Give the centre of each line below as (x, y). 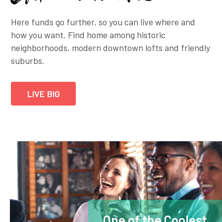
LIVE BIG (44, 93)
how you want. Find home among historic (88, 34)
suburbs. (28, 60)
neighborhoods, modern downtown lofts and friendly (111, 47)
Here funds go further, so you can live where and (103, 22)
